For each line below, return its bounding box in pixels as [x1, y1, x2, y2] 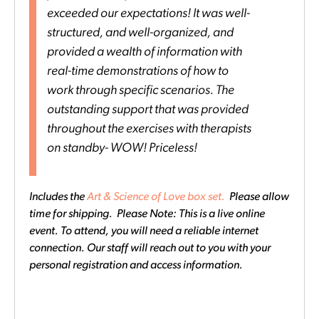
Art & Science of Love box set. [87, 191, 225, 203]
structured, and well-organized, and [47, 26, 234, 41]
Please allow [225, 191, 289, 203]
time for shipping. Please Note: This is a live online [29, 208, 265, 220]
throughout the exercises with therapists [47, 122, 251, 137]
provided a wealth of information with [47, 46, 242, 60]
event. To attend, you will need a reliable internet [29, 225, 258, 237]
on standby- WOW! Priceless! [47, 142, 197, 156]
